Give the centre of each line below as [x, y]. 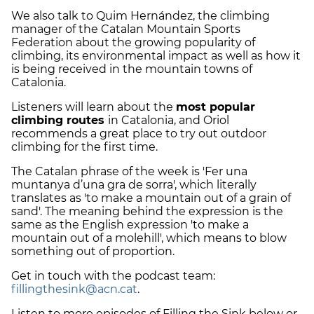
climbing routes [60, 121]
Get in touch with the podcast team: [113, 276]
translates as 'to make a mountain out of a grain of [151, 198]
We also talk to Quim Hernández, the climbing [141, 16]
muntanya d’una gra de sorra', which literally [134, 185]
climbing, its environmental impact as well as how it [156, 56]
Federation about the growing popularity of [133, 43]
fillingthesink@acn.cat [74, 289]
